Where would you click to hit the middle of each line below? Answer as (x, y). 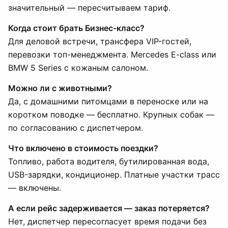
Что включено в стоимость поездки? (83, 148)
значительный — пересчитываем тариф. (89, 8)
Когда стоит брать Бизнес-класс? (76, 28)
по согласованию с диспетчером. (76, 128)
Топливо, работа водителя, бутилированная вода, (109, 161)
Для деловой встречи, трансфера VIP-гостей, (100, 41)
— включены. (35, 188)
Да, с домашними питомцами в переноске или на (108, 101)
